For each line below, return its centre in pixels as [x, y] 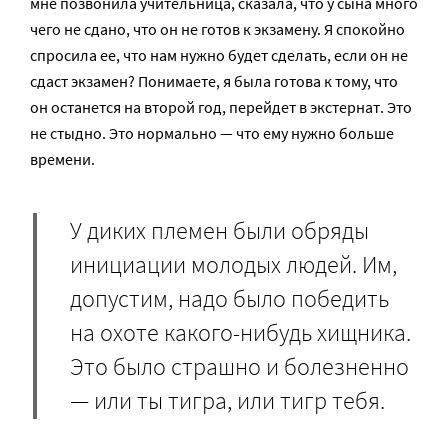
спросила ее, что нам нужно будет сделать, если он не [219, 55]
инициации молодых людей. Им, [233, 264]
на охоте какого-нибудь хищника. [240, 332]
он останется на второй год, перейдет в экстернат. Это [221, 107]
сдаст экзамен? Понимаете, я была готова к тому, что [214, 81]
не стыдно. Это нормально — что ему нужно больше [212, 133]
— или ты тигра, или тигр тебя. [227, 400]
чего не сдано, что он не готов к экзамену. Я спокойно [217, 29]
